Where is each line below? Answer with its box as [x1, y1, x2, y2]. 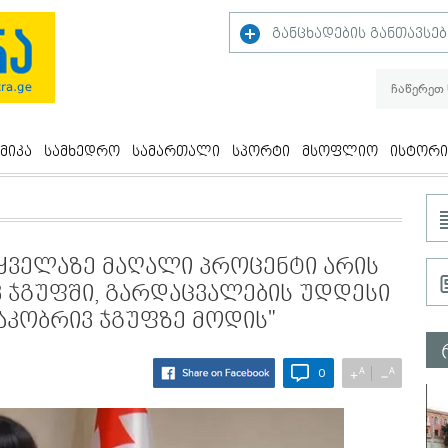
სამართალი [132, 143, 220, 161]
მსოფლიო [302, 143, 378, 161]
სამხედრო [44, 143, 120, 161]
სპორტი [232, 143, 290, 161]
